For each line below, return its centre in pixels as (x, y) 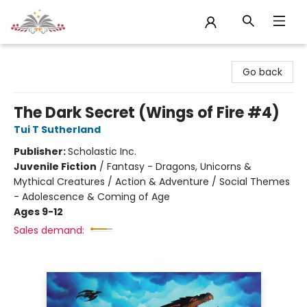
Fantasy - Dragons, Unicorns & (179, 167)
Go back (262, 72)
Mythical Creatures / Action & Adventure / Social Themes (152, 182)
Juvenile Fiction (55, 167)
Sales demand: (49, 230)
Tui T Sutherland (57, 130)
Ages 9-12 (38, 212)
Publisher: (41, 151)
